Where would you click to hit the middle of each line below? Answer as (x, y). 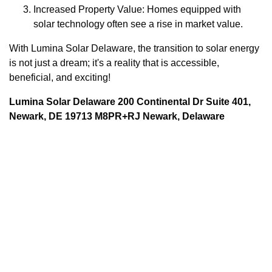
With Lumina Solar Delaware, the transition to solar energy (134, 48)
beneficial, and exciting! (60, 77)
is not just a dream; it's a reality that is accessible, (114, 63)
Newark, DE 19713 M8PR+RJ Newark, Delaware (117, 116)
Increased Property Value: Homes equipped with (137, 9)
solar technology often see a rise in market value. (138, 24)
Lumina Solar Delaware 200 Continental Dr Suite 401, (130, 101)
